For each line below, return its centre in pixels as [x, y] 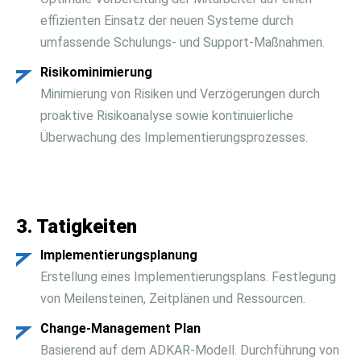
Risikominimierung [96, 72]
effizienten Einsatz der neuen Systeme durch [167, 21]
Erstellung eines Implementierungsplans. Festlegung [188, 277]
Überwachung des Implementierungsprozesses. [174, 137]
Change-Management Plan [120, 328]
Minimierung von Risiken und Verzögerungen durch [180, 94]
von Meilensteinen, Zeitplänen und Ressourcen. [173, 299]
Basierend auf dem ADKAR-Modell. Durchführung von [190, 350]
